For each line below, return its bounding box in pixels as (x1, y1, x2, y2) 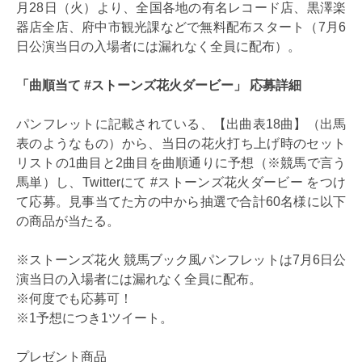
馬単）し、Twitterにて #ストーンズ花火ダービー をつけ (16, 175, 346, 190)
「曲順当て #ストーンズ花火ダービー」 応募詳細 (16, 78, 301, 93)
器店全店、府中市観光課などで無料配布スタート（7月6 (16, 20, 346, 35)
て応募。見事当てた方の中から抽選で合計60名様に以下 (16, 195, 346, 209)
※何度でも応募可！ (16, 292, 133, 306)
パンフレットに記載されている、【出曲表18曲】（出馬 (16, 117, 346, 132)
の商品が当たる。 (16, 214, 120, 229)
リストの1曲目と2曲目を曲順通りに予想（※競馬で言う (16, 156, 346, 170)
